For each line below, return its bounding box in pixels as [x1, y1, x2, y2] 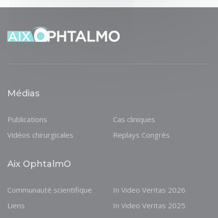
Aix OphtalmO [7, 159, 71, 170]
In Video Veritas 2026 [112, 185, 185, 195]
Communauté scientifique [7, 185, 92, 195]
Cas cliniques [112, 114, 155, 125]
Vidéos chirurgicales [7, 130, 73, 140]
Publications [7, 114, 47, 125]
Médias [7, 88, 39, 99]
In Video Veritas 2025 [112, 200, 185, 211]
